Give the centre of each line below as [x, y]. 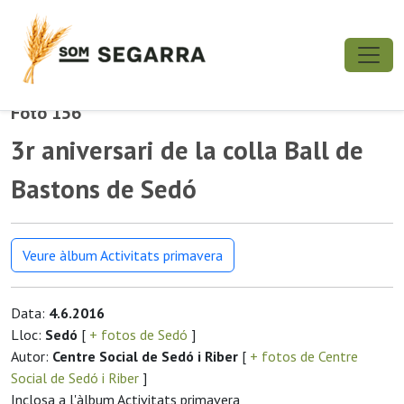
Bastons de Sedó [104, 189]
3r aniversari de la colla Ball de [187, 150]
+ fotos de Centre [302, 356]
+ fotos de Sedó [138, 335]
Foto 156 [46, 113]
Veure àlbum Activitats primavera [123, 255]
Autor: [32, 356]
